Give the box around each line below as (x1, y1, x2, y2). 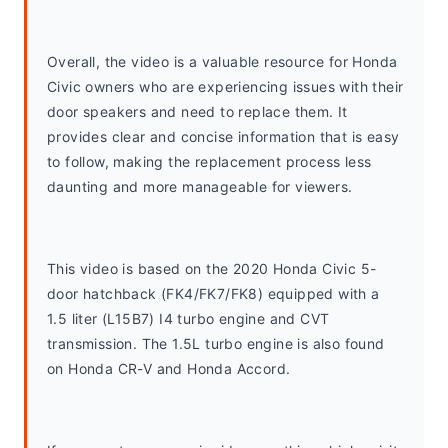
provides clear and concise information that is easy (47, 128, 400, 145)
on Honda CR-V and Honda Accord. (47, 360, 295, 377)
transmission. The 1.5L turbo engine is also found (47, 335, 385, 352)
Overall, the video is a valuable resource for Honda (47, 53, 398, 70)
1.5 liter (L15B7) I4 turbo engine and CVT (47, 310, 330, 327)
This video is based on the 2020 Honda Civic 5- (47, 260, 377, 277)
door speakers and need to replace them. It (47, 103, 348, 120)
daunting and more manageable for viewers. (47, 178, 353, 195)
